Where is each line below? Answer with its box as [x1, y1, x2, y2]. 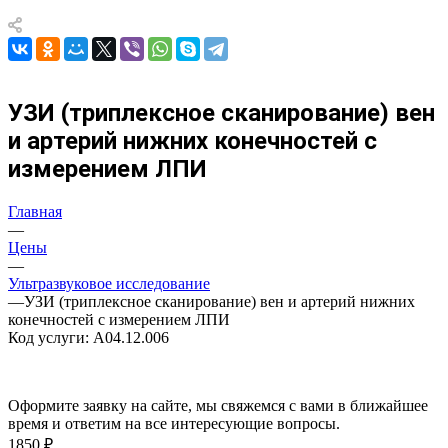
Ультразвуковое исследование [8, 274, 210, 292]
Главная [8, 202, 62, 220]
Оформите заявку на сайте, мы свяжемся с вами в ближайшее [8, 396, 428, 414]
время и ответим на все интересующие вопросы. [8, 414, 340, 432]
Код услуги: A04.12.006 [8, 328, 169, 346]
